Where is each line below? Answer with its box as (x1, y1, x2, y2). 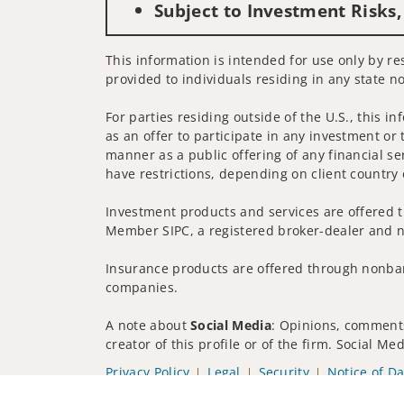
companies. (106, 279, 179, 297)
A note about (106, 317, 191, 335)
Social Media (190, 317, 272, 335)
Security (258, 363, 310, 381)
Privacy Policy (106, 363, 190, 381)
